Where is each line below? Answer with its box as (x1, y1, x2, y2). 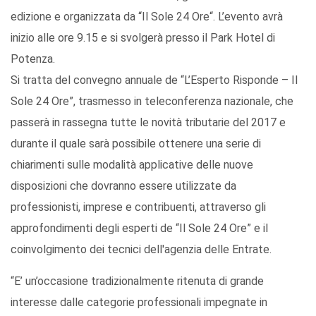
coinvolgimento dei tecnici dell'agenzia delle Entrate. (11, 243, 272, 257)
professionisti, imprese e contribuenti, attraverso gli (11, 200, 266, 214)
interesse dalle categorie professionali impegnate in (11, 296, 267, 310)
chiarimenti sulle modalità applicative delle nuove (11, 158, 253, 172)
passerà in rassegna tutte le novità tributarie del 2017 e (11, 116, 286, 130)
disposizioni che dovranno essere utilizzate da (11, 179, 236, 193)
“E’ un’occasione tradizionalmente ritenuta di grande (11, 274, 264, 288)
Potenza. (11, 52, 55, 66)
